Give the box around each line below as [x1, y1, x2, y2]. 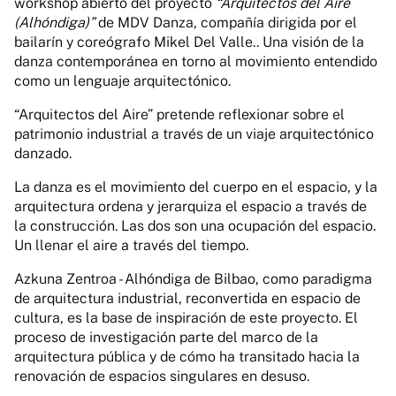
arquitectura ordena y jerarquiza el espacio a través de [14, 198, 367, 215]
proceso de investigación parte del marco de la [14, 329, 318, 346]
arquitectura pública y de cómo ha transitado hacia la [14, 348, 360, 365]
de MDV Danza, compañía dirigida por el [95, 14, 357, 31]
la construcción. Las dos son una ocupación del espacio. [14, 217, 376, 234]
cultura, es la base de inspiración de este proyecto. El [14, 309, 358, 326]
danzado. [14, 145, 72, 162]
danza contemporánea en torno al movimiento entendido [14, 53, 377, 70]
